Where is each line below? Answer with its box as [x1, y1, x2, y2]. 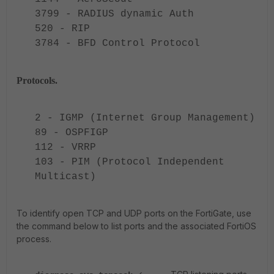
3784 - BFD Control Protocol [35, 38, 200, 49]
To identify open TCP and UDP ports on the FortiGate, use [17, 208, 251, 218]
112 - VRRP [35, 142, 96, 153]
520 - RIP [35, 23, 90, 34]
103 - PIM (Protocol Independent [35, 157, 224, 168]
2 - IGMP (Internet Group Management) [35, 113, 255, 124]
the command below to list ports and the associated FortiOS [17, 221, 256, 231]
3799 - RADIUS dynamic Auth [35, 9, 194, 20]
